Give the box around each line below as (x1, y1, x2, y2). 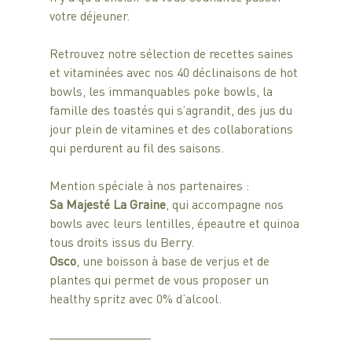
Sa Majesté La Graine (49, 195, 166, 212)
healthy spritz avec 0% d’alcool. (49, 289, 222, 306)
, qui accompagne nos (165, 195, 287, 212)
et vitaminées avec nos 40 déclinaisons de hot (49, 63, 301, 80)
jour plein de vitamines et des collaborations (49, 119, 296, 137)
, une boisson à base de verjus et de (75, 251, 273, 269)
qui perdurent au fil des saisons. (49, 138, 224, 156)
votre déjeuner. (49, 6, 133, 24)
